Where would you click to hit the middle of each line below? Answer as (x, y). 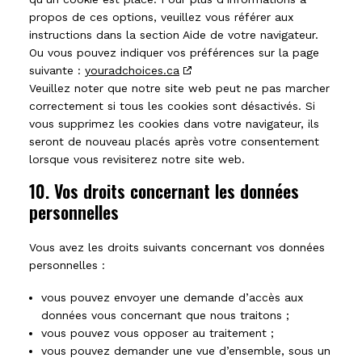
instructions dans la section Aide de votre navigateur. (174, 35)
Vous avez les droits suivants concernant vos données (177, 247)
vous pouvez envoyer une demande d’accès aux (172, 297)
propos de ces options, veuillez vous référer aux (161, 17)
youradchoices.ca (132, 70)
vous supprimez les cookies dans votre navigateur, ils (174, 124)
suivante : (57, 70)
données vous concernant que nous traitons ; (165, 315)
